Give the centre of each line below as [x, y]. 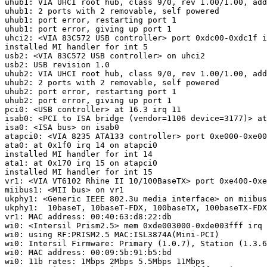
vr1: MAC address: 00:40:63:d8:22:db [88, 216]
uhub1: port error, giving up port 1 [88, 29]
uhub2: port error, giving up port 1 [88, 100]
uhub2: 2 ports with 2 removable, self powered [112, 82]
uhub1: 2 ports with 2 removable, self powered [112, 11]
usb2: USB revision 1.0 [57, 64]
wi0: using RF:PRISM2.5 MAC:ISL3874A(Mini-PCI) [112, 234]
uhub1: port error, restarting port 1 [91, 20]
